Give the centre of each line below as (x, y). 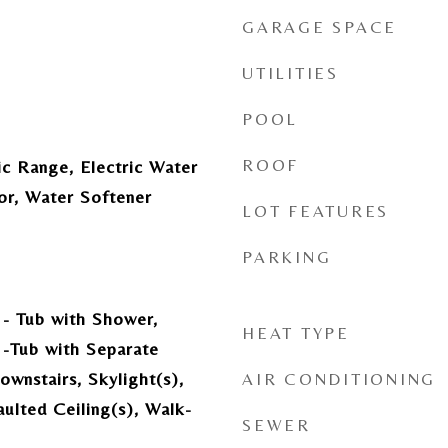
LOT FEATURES (315, 211)
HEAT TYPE (296, 333)
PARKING (287, 257)
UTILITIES (290, 73)
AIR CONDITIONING (339, 379)
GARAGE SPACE (319, 27)
